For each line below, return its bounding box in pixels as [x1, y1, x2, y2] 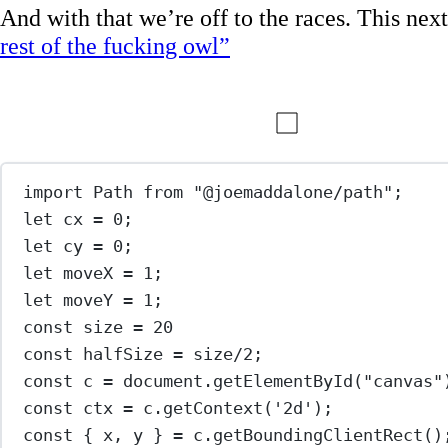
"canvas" [363, 371, 444, 392]
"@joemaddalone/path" [193, 182, 394, 203]
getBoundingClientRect [213, 425, 424, 446]
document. [113, 371, 214, 392]
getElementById [213, 371, 354, 392]
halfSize [83, 344, 164, 365]
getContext [163, 398, 264, 419]
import [23, 182, 84, 203]
